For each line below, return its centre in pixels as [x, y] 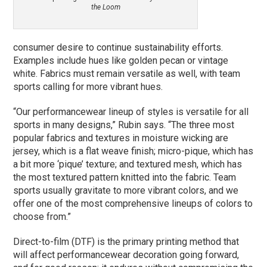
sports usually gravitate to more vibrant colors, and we [126, 190]
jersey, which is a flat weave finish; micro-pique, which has [133, 151]
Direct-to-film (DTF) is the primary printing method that [126, 241]
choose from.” [42, 216]
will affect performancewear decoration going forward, [126, 254]
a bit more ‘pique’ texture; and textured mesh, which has [128, 164]
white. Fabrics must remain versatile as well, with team [127, 73]
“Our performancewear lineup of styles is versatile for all [131, 111]
